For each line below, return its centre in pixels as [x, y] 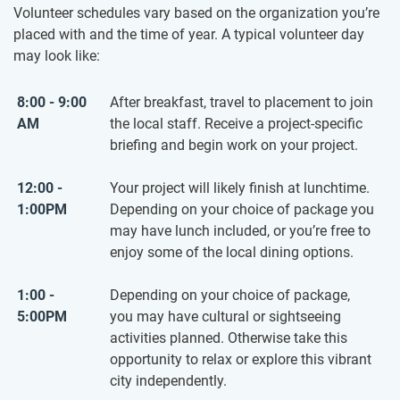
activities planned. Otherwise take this [229, 338]
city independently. [168, 381]
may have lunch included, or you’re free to [240, 231]
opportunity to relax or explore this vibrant [241, 360]
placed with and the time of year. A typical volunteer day [189, 35]
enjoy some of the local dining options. [232, 253]
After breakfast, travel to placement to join [242, 103]
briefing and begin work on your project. [234, 146]
